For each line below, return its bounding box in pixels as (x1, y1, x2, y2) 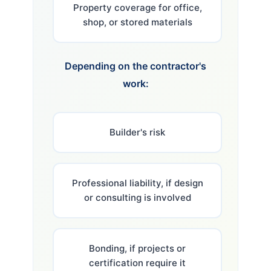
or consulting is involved (83, 191, 191, 203)
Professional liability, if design (71, 177, 203, 189)
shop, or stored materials (82, 16, 192, 28)
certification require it (89, 256, 186, 269)
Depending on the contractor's (65, 59, 206, 72)
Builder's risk (109, 126, 165, 138)
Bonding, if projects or (89, 242, 186, 254)
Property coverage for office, (73, 1, 202, 13)
